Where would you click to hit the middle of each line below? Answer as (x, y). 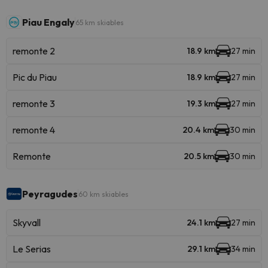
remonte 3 (34, 103)
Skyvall (27, 223)
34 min (243, 249)
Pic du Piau (35, 77)
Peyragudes (50, 194)
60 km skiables (103, 194)
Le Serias (32, 249)
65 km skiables (100, 22)
